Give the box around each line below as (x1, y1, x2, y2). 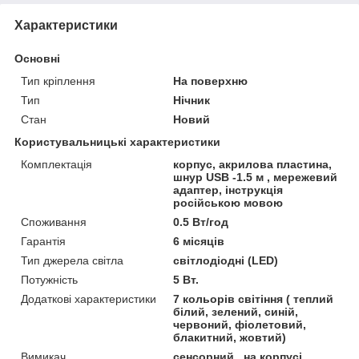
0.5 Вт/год (173, 215, 229, 228)
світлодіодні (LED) (173, 253, 279, 267)
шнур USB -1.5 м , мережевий (173, 170, 338, 184)
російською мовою (173, 196, 284, 209)
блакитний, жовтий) (173, 330, 287, 344)
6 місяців (173, 234, 225, 248)
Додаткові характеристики (21, 292, 156, 305)
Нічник (173, 93, 211, 107)
